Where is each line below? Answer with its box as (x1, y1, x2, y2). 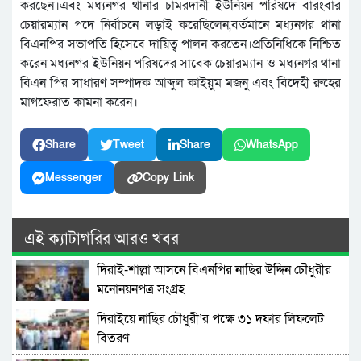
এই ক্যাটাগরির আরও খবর (24, 229, 179, 251)
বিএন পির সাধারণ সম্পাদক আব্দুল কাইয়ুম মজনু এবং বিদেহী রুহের (20, 74, 341, 93)
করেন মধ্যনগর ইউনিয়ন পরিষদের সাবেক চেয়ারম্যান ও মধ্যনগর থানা (20, 55, 341, 73)
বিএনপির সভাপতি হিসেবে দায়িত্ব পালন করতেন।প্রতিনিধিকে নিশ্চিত (20, 35, 341, 54)
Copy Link (143, 170, 194, 186)
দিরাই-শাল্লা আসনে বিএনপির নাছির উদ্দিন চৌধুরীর (97, 261, 331, 280)
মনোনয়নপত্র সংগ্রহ (97, 280, 185, 299)
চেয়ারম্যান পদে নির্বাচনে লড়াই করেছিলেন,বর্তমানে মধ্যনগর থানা (20, 16, 341, 35)
